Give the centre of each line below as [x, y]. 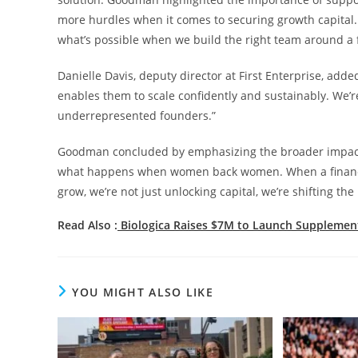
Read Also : [88, 225]
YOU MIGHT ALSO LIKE [143, 292]
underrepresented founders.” [137, 116]
